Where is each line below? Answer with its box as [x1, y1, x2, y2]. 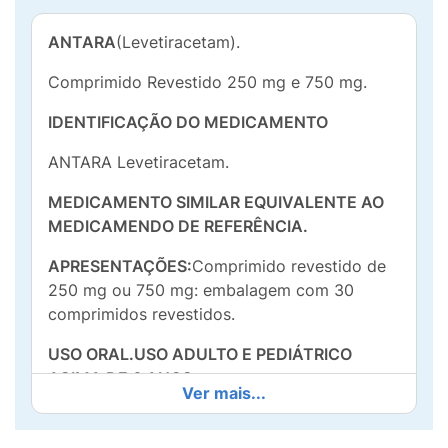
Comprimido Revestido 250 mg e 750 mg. [48, 72, 367, 92]
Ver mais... [182, 383, 266, 403]
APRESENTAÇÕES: [48, 256, 192, 276]
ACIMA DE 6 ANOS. [48, 368, 197, 388]
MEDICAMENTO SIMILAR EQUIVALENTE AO [48, 192, 384, 212]
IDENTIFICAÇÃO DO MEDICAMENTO [48, 112, 328, 132]
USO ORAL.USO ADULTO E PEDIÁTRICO [48, 344, 352, 364]
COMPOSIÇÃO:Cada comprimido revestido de [48, 408, 397, 428]
